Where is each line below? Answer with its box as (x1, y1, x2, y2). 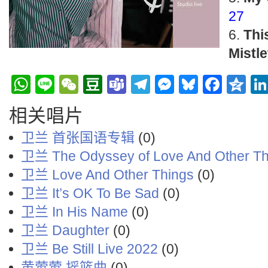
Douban (102, 74, 170, 95)
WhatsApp (31, 74, 119, 95)
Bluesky (198, 74, 265, 95)
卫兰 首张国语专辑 (21, 130, 135, 145)
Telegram (150, 74, 230, 95)
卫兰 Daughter (21, 223, 109, 238)
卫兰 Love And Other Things (21, 167, 194, 182)
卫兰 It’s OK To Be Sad (21, 185, 159, 201)
